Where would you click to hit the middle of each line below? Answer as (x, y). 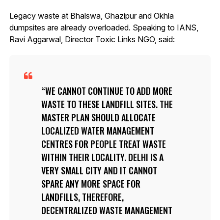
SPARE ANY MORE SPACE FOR (91, 184)
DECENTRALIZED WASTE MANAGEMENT (107, 210)
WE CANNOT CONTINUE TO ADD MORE (109, 91)
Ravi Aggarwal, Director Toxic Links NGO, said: (92, 39)
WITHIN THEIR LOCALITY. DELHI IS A (102, 157)
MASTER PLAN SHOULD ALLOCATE (98, 117)
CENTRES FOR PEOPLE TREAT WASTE (103, 144)
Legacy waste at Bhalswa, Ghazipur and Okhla (91, 16)
